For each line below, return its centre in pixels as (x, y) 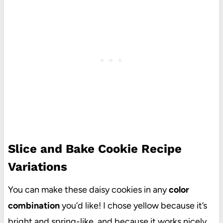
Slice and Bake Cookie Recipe (95, 149)
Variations (37, 167)
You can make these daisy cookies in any (88, 190)
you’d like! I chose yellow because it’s (133, 206)
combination (34, 206)
